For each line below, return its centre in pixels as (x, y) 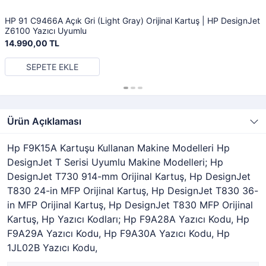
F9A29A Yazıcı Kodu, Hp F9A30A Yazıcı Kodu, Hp (118, 233)
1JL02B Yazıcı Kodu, (52, 248)
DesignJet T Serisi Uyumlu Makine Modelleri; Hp (115, 162)
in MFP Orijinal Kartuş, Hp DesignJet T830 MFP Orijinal (130, 205)
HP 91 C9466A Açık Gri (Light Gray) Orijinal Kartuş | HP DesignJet (132, 20)
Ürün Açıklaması (44, 121)
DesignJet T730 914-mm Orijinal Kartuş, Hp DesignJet (129, 176)
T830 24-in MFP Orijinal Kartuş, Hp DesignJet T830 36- (133, 191)
